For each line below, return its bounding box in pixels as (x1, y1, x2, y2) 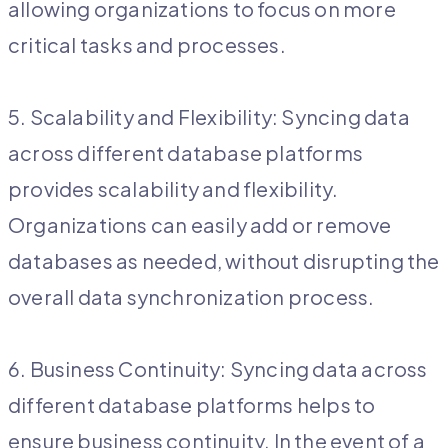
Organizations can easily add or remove (8, 212, 392, 238)
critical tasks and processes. (8, 32, 286, 58)
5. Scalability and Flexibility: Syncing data (8, 104, 410, 130)
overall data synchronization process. (8, 284, 375, 310)
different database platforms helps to (8, 392, 376, 418)
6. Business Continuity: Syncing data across (8, 356, 428, 382)
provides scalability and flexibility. (8, 176, 339, 202)
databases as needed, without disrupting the (8, 248, 440, 274)
